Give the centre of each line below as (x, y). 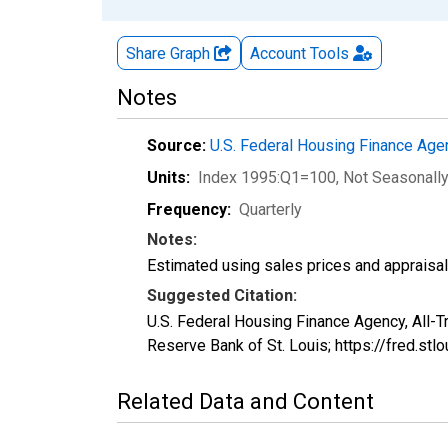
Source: (176, 145)
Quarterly (270, 209)
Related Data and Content (245, 401)
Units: (168, 177)
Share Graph (170, 53)
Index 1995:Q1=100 (267, 177)
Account (278, 53)
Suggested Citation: (222, 295)
